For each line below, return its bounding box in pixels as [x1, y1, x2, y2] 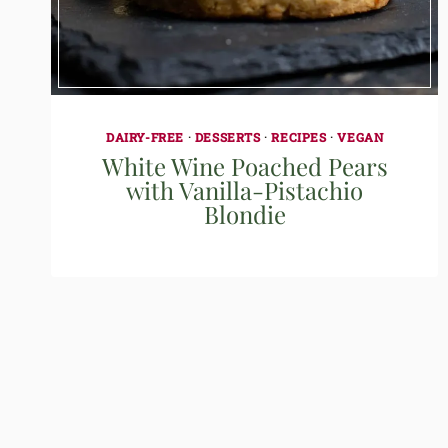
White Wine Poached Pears [101, 149, 388, 182]
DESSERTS [194, 128, 261, 145]
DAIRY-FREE [105, 128, 184, 145]
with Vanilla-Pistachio [126, 173, 364, 206]
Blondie [203, 197, 286, 230]
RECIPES [271, 128, 327, 145]
